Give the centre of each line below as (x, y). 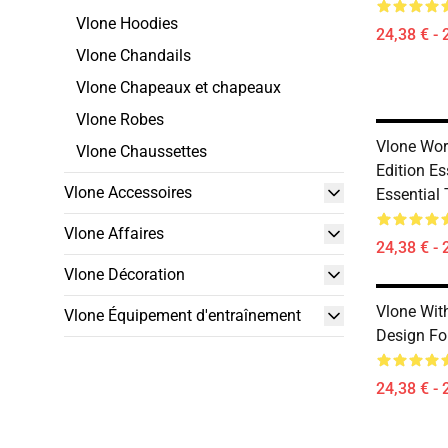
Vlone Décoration (124, 274)
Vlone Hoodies (127, 23)
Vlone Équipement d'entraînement (182, 315)
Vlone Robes (120, 119)
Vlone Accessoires (128, 192)
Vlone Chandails (133, 55)
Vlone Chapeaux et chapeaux (178, 87)
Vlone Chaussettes (141, 151)
